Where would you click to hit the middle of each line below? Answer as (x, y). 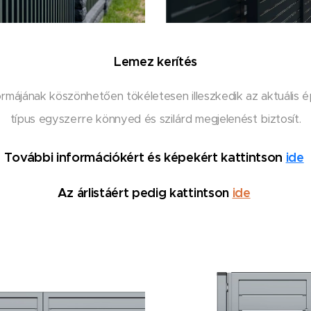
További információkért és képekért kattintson (145, 158)
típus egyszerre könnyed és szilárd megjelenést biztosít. (155, 119)
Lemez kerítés (155, 62)
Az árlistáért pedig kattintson (143, 193)
